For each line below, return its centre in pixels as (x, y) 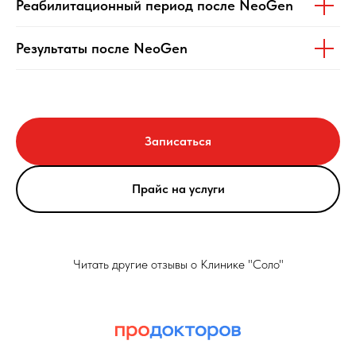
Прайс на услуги (178, 188)
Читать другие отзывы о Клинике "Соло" (178, 264)
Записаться (178, 141)
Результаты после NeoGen (102, 48)
